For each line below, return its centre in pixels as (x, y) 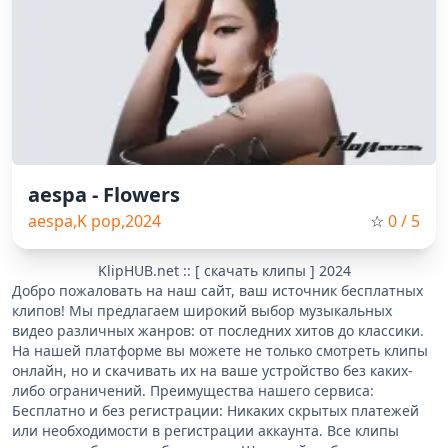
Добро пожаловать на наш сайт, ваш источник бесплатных (217, 290)
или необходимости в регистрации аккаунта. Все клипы (205, 430)
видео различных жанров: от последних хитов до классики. (218, 330)
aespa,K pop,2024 (94, 220)
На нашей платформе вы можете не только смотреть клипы (220, 350)
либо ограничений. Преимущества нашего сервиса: (193, 390)
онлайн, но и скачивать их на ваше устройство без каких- (212, 370)
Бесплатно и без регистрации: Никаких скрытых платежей (215, 410)
